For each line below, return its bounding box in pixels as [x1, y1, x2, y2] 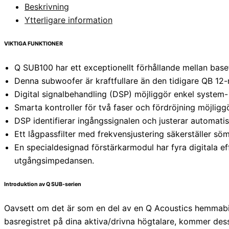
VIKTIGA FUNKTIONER [4, 40, 63, 48]
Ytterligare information [25, 15, 112, 26]
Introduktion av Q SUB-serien [4, 181, 81, 188]
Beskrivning [25, 2, 69, 12]
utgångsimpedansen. [14, 155, 94, 166]
